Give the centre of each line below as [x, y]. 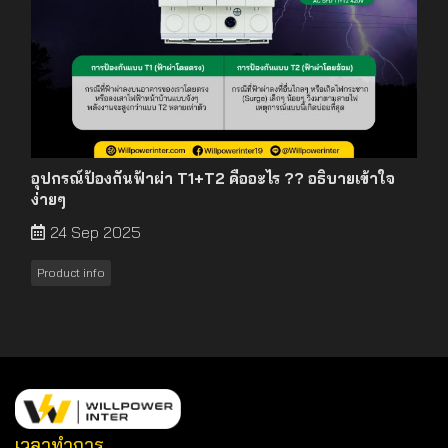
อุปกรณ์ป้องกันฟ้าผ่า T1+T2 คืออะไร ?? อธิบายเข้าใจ [213, 178]
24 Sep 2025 [95, 231]
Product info [71, 272]
